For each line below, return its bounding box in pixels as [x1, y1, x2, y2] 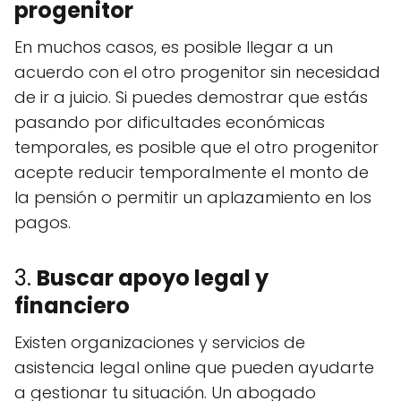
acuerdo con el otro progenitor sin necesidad [14, 61, 380, 84]
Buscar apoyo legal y [37, 263, 269, 294]
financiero [14, 291, 130, 321]
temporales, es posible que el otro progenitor [14, 136, 379, 159]
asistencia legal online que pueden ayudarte [14, 356, 374, 380]
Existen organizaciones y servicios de [14, 331, 305, 354]
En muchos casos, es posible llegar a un [14, 36, 333, 59]
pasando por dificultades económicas [14, 111, 325, 134]
